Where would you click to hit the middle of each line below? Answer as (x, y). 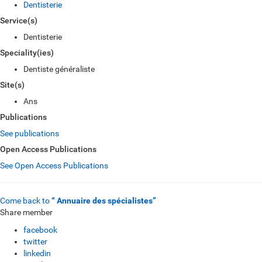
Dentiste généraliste (59, 69)
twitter (35, 242)
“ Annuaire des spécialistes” (104, 201)
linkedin (37, 253)
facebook (40, 230)
